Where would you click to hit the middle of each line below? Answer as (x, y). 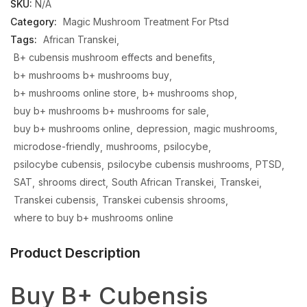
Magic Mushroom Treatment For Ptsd (146, 22)
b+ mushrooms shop (188, 93)
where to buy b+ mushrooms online (94, 218)
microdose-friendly (57, 147)
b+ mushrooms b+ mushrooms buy (91, 75)
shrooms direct (72, 182)
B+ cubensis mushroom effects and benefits (113, 58)
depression (162, 129)
